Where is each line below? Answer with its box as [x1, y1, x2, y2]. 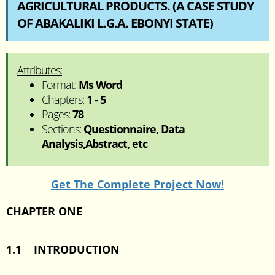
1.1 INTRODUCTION [6, 242, 120, 257]
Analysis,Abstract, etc [42, 136, 147, 151]
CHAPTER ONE [6, 204, 82, 219]
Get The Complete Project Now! [51, 177, 224, 192]
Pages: [42, 107, 72, 122]
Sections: [42, 122, 83, 136]
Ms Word [79, 77, 122, 92]
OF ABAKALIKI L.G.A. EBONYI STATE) [17, 15, 213, 31]
